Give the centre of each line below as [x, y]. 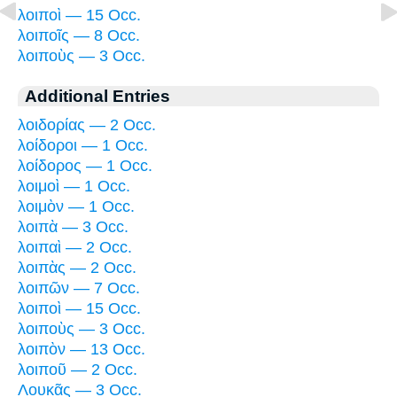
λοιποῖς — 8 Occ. [79, 35]
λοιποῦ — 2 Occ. [78, 369]
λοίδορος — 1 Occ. [85, 165]
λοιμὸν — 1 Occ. [76, 206]
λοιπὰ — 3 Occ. [73, 226]
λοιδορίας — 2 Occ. [87, 125]
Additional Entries [97, 95]
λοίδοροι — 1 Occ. [83, 145]
